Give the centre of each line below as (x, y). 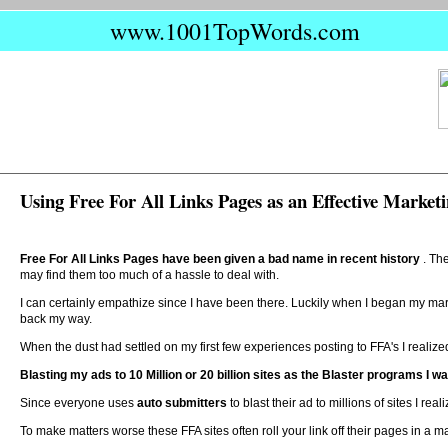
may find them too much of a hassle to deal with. (149, 275)
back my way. (56, 319)
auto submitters (183, 403)
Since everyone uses (78, 403)
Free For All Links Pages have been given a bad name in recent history (221, 259)
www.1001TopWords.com (235, 31)
